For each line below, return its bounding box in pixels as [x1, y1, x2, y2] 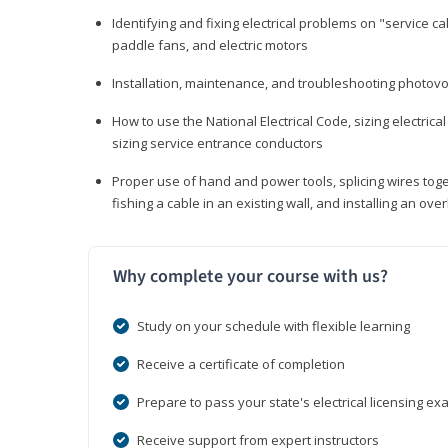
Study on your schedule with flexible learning [137, 317, 410, 336]
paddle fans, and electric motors [112, 36, 311, 55]
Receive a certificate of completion [137, 355, 345, 374]
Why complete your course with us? [113, 264, 388, 290]
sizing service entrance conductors [112, 134, 326, 153]
